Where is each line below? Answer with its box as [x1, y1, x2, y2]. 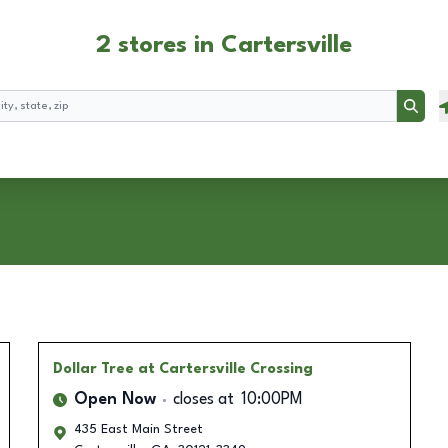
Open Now [73, 392, 156, 408]
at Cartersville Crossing [137, 362, 313, 376]
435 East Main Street [73, 423, 203, 436]
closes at [172, 392, 234, 408]
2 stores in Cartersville [96, 34, 352, 58]
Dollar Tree [52, 362, 134, 376]
